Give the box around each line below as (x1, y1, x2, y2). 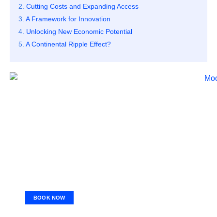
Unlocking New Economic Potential (26, 28, 132, 36)
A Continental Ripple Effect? (26, 40, 111, 48)
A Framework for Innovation (26, 15, 110, 23)
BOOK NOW (33, 195, 65, 201)
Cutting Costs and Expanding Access (26, 2, 139, 11)
